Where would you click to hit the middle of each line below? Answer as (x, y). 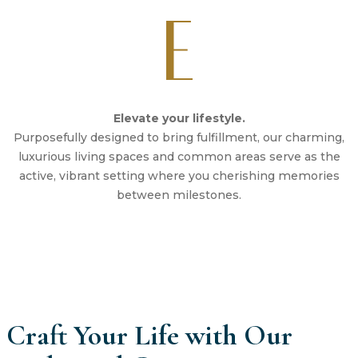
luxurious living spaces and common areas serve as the (179, 156)
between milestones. (179, 195)
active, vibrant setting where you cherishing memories (179, 175)
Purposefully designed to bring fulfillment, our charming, (179, 137)
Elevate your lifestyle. (179, 118)
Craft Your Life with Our (149, 336)
